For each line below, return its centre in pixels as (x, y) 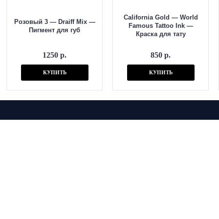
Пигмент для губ (55, 30)
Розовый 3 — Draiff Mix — (55, 22)
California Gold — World (161, 17)
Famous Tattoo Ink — (161, 26)
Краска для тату (161, 34)
